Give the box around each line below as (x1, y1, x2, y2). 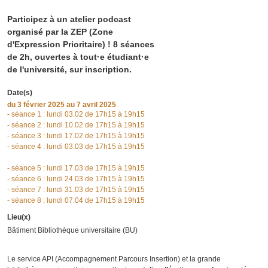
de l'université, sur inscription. (7, 65, 132, 75)
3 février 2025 (16, 100, 65, 109)
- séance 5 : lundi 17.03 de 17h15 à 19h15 (7, 164, 145, 173)
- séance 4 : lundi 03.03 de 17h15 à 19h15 (7, 142, 145, 151)
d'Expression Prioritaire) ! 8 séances (7, 39, 154, 50)
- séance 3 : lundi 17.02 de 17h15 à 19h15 (7, 132, 145, 141)
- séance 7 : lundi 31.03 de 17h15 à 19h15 (7, 185, 145, 194)
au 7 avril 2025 (66, 100, 116, 109)
